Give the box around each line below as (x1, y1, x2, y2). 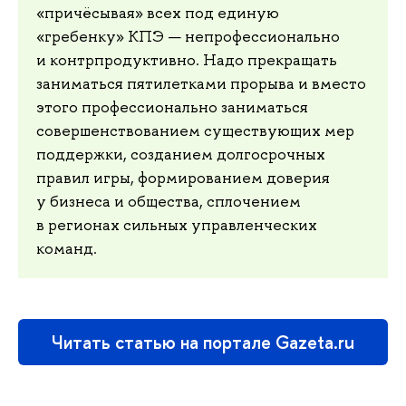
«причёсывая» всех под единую (36, 2, 279, 23)
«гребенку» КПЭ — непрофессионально (36, 25, 340, 46)
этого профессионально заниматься (36, 96, 308, 117)
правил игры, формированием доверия (36, 167, 330, 188)
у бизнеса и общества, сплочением (36, 190, 301, 211)
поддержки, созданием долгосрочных (36, 143, 325, 164)
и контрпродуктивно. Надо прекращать (36, 49, 337, 70)
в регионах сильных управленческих (36, 214, 317, 235)
